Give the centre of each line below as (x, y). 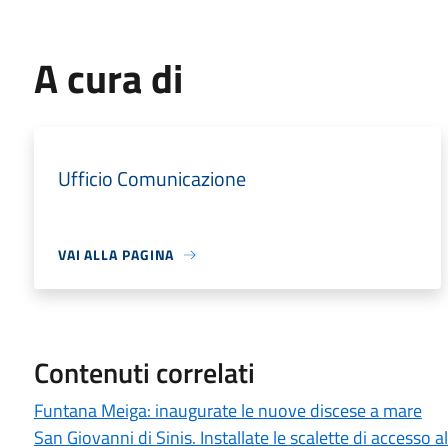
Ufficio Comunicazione (151, 178)
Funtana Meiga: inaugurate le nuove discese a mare (227, 410)
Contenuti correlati (144, 372)
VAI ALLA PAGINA (116, 254)
